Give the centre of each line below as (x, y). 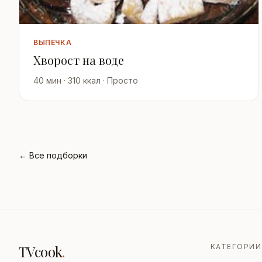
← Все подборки (53, 156)
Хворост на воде (79, 60)
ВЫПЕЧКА (53, 43)
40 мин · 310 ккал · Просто (86, 81)
